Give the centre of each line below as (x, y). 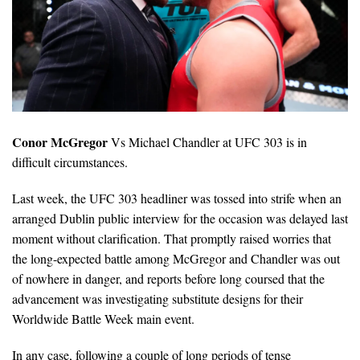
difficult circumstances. (70, 162)
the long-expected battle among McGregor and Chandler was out (176, 258)
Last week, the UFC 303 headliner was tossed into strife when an (177, 198)
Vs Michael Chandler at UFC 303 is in (207, 141)
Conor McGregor (60, 141)
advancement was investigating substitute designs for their (157, 298)
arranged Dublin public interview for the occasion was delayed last (180, 218)
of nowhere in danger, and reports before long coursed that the (168, 278)
